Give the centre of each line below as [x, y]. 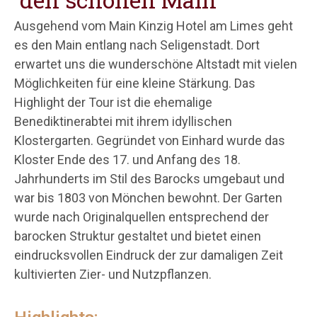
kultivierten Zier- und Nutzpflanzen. [113, 274]
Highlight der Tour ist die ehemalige [113, 102]
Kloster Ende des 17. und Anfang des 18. [127, 159]
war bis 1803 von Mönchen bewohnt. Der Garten [148, 197]
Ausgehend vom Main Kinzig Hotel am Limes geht [154, 25]
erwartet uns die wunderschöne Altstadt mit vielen [156, 64]
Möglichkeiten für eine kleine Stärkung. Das [135, 83]
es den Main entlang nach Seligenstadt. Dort [137, 45]
